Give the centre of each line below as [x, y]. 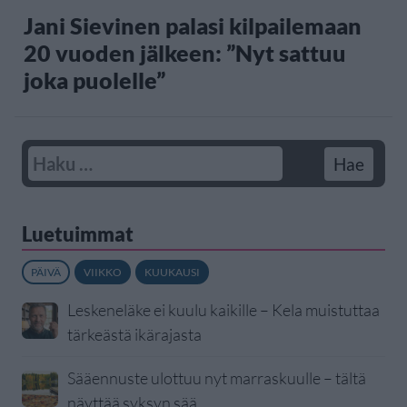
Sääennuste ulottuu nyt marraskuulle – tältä [217, 378]
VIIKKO [103, 273]
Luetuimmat [78, 234]
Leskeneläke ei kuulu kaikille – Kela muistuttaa [223, 310]
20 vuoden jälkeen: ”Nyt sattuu [185, 53]
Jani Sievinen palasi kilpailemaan [193, 26]
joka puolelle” [94, 80]
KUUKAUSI [172, 273]
